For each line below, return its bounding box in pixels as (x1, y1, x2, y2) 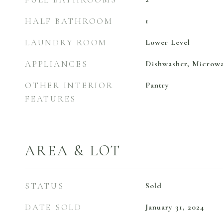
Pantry (145, 80, 169, 90)
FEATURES (25, 94, 76, 104)
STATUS (25, 181, 64, 191)
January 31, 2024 (145, 202, 204, 212)
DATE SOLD (25, 202, 82, 213)
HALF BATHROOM (25, 16, 113, 26)
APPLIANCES (25, 59, 88, 69)
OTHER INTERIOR (25, 80, 113, 91)
